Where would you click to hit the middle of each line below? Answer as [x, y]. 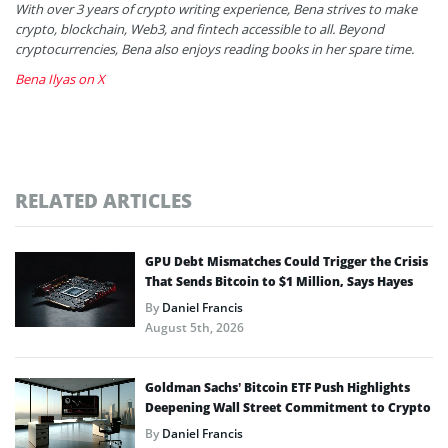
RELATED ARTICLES [103, 201]
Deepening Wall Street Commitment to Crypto [288, 408]
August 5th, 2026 [194, 328]
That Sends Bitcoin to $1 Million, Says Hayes [279, 282]
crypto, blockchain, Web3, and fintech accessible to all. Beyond [199, 29]
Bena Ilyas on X [60, 79]
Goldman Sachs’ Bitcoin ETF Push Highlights [277, 388]
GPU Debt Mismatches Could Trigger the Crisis [286, 262]
